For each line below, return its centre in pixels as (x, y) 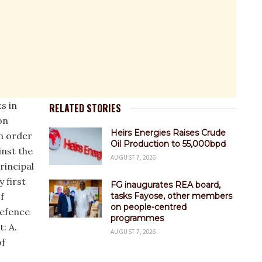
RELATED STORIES (85, 108)
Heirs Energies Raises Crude (168, 133)
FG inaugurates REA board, (166, 185)
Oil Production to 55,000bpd (168, 144)
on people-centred (149, 207)
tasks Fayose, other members (171, 196)
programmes (137, 218)
